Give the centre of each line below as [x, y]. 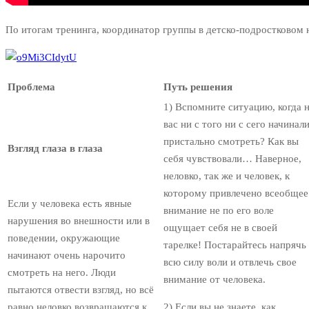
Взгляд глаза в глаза [55, 149]
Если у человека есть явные [70, 204]
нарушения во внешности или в [79, 221]
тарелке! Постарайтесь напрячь [235, 245]
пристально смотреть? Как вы [231, 142]
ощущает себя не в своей [220, 228]
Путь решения [198, 87]
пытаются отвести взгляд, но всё [81, 290]
